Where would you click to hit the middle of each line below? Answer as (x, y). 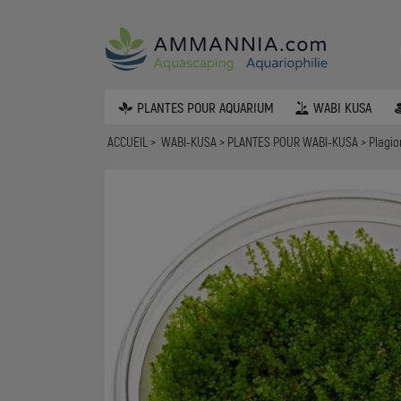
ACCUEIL (128, 142)
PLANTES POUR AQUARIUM (205, 107)
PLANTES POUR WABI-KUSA (294, 142)
